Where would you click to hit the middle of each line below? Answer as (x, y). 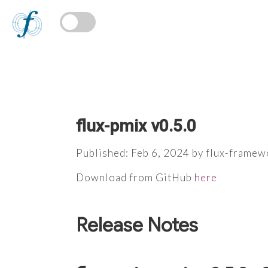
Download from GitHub (135, 177)
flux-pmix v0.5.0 (136, 126)
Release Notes (137, 225)
